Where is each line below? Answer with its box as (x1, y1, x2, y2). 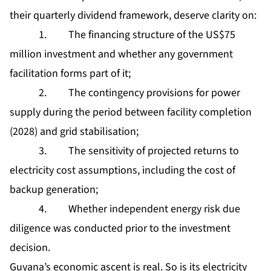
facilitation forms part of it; (10, 65, 131, 81)
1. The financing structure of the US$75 (10, 27, 235, 42)
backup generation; (10, 181, 98, 197)
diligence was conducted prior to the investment (10, 220, 230, 236)
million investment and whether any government (10, 46, 233, 62)
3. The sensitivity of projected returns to (10, 143, 239, 158)
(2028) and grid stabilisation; (10, 123, 139, 139)
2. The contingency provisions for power (10, 85, 240, 100)
